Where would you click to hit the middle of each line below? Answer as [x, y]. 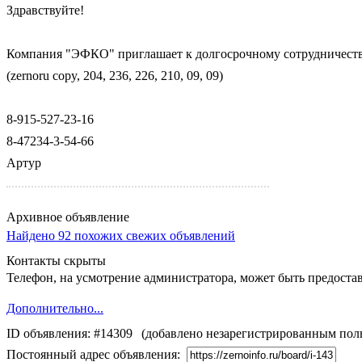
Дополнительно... [55, 308]
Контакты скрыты [56, 260]
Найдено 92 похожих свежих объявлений [121, 235]
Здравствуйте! [45, 10]
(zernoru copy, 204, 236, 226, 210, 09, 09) [115, 75]
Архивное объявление [68, 217]
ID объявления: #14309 [69, 333]
